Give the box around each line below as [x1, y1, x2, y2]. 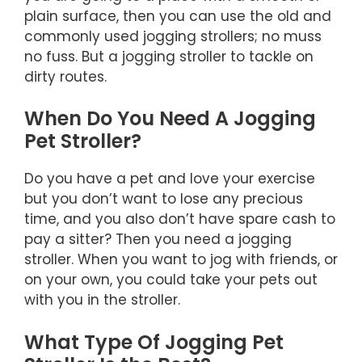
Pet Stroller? [24, 128, 141, 155]
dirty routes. [24, 66, 107, 86]
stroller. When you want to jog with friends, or [24, 250, 338, 270]
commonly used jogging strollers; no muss [24, 26, 322, 46]
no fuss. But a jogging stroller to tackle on [24, 46, 314, 66]
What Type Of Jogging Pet [24, 328, 284, 356]
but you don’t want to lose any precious [24, 189, 303, 209]
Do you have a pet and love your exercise [24, 169, 315, 189]
